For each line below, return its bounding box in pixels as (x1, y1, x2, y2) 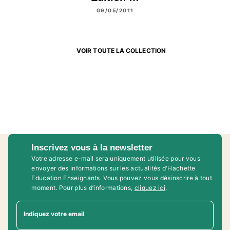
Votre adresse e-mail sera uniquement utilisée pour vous (31, 154, 201, 162)
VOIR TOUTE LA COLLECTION (76, 47, 166, 55)
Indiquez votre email (24, 209, 84, 218)
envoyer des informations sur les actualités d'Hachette (31, 164, 196, 172)
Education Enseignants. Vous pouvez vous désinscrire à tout (31, 174, 212, 182)
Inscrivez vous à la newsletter (31, 142, 153, 152)
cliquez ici (134, 183, 166, 191)
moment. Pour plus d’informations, (31, 183, 135, 191)
